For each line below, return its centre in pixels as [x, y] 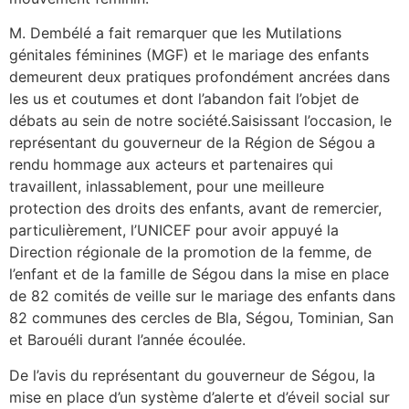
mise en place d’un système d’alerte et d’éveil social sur [199, 397]
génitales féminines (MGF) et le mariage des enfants [189, 55]
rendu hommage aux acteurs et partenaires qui [171, 165]
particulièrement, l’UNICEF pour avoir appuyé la [174, 231]
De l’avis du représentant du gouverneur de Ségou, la [192, 375]
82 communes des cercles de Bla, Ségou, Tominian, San [201, 318]
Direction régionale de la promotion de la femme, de [190, 252]
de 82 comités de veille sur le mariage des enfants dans [202, 296]
